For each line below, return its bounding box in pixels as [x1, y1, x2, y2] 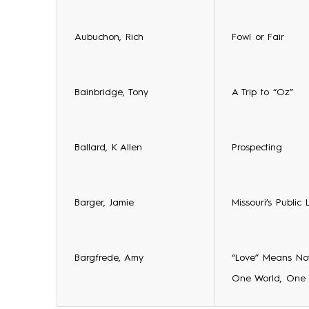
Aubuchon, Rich [74, 32, 143, 42]
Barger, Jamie [74, 198, 134, 208]
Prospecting [232, 143, 282, 152]
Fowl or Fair [232, 32, 284, 42]
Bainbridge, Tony [74, 88, 148, 97]
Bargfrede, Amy [74, 253, 143, 263]
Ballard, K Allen [74, 143, 142, 152]
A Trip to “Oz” [232, 88, 293, 97]
